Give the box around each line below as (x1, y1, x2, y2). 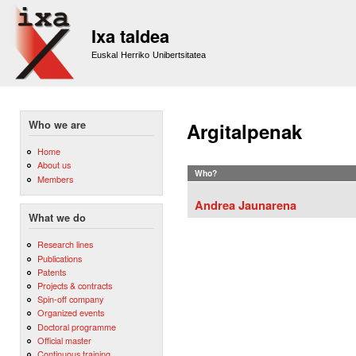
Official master (37, 333, 91, 346)
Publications (37, 251, 82, 265)
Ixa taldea (91, 23, 169, 48)
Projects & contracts (37, 279, 112, 292)
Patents (37, 265, 66, 278)
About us (37, 158, 71, 172)
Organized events (37, 306, 104, 319)
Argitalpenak (187, 118, 302, 145)
